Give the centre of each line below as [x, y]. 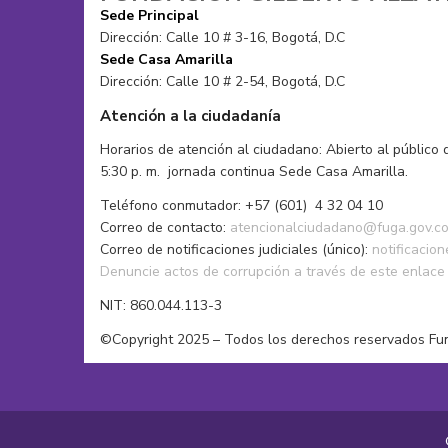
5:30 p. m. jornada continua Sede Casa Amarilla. [254, 171]
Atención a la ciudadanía [190, 115]
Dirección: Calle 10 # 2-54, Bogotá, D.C [222, 81]
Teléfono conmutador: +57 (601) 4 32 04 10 [241, 205]
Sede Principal [149, 15]
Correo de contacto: [165, 227]
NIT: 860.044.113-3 [161, 305]
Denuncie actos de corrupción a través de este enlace [272, 271]
